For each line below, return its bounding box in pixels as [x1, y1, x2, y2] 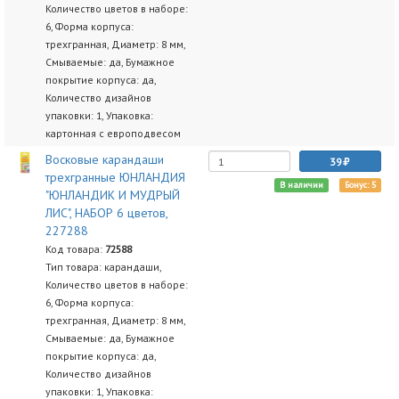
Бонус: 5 [344, 179, 376, 191]
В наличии [279, 179, 323, 191]
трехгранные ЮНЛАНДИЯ [45, 169, 185, 185]
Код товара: [45, 242, 105, 256]
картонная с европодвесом [45, 126, 181, 140]
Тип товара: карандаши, [45, 260, 161, 273]
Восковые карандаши [45, 151, 164, 167]
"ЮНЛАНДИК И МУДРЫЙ [45, 187, 180, 203]
